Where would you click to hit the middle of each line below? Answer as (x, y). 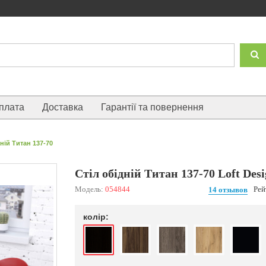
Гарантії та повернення (152, 107)
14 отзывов (228, 190)
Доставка (63, 107)
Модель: (89, 189)
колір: (97, 217)
